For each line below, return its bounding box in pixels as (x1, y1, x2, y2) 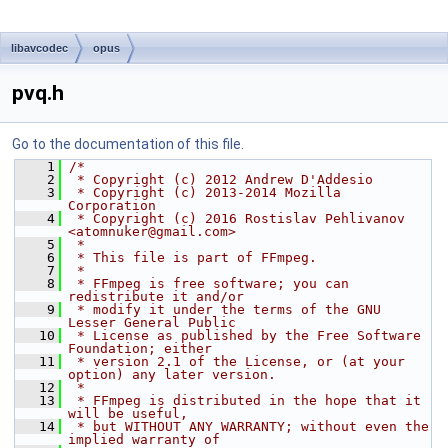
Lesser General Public (68, 315, 236, 330)
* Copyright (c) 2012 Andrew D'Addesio (69, 172, 373, 187)
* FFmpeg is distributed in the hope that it (69, 393, 421, 408)
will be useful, (68, 406, 188, 421)
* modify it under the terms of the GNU (69, 302, 381, 317)
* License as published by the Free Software (69, 328, 421, 343)
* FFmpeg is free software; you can (69, 276, 349, 291)
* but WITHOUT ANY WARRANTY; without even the (69, 419, 429, 434)
